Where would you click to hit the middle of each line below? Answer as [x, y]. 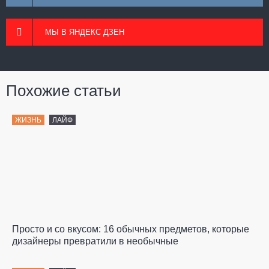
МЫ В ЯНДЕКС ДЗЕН [85, 32]
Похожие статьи [64, 91]
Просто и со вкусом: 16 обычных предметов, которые [131, 229]
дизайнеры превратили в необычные [95, 241]
